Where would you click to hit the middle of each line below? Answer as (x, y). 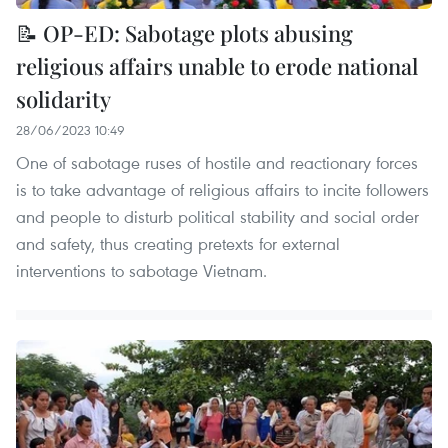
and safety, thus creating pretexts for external (178, 243)
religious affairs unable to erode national (217, 65)
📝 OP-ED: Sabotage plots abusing (184, 32)
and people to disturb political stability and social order (217, 216)
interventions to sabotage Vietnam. (141, 270)
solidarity (63, 98)
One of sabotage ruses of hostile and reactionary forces (217, 162)
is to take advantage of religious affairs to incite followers (222, 189)
